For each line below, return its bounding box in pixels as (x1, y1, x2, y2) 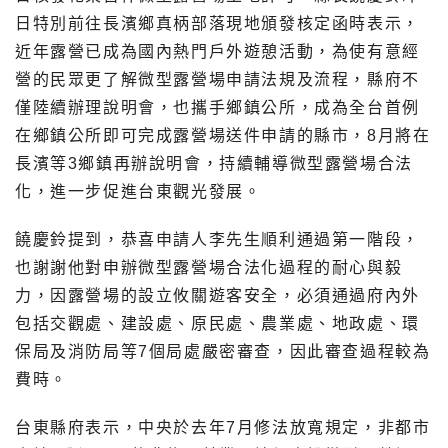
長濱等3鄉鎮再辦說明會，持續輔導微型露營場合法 (15, 155, 413, 173)
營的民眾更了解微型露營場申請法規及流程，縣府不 (15, 71, 420, 89)
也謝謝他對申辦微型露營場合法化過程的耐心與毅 (15, 259, 403, 277)
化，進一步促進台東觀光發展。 (15, 183, 262, 201)
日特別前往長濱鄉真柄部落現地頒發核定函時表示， (15, 15, 420, 33)
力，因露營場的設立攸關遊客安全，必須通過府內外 (15, 287, 420, 305)
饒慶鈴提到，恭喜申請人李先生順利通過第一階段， (15, 231, 420, 249)
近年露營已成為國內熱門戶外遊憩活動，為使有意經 (15, 43, 420, 61)
